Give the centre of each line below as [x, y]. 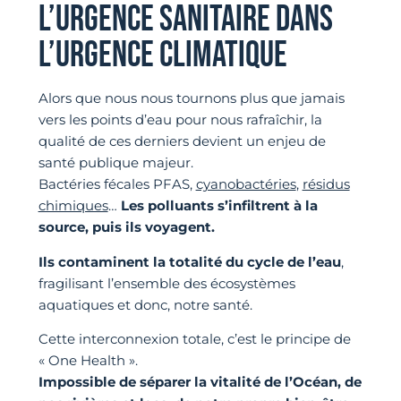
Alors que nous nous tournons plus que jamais [191, 98]
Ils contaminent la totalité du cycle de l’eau [189, 261]
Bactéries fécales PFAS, [117, 184]
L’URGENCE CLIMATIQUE [162, 56]
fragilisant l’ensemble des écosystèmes [166, 283]
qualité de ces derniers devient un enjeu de [182, 141]
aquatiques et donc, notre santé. [145, 304]
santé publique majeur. [115, 163]
